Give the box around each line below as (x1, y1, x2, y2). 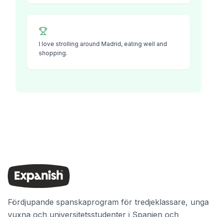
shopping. (39, 49, 67, 57)
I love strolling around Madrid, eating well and (39, 40, 167, 47)
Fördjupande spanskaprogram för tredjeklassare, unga (8, 197, 209, 207)
